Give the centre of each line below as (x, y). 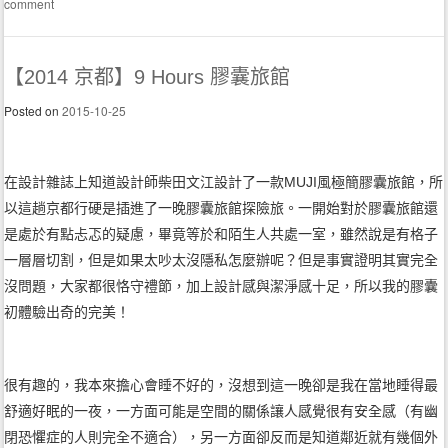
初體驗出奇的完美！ (67, 312)
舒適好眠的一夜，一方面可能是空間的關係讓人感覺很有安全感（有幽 (221, 411)
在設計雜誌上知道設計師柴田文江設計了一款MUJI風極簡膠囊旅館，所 (224, 182)
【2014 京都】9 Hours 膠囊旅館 (147, 77)
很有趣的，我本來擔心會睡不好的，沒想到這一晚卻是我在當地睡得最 (221, 385)
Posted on (33, 111)
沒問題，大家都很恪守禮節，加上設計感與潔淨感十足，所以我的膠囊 (221, 286)
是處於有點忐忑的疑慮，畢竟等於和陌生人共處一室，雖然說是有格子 (221, 234)
